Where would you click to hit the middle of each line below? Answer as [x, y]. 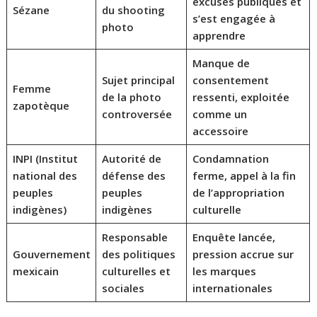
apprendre [219, 35]
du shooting [133, 10]
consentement [230, 80]
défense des [133, 175]
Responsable [134, 237]
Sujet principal [138, 80]
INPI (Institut [45, 158]
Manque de [221, 63]
